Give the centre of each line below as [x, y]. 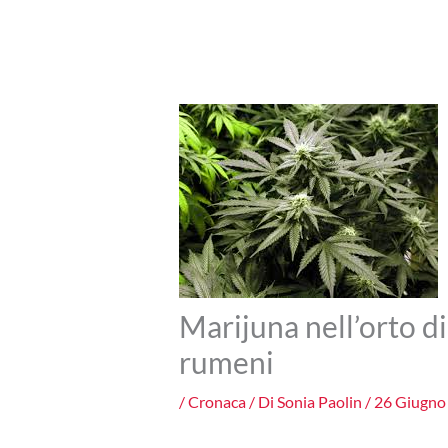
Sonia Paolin [320, 402]
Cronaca [216, 402]
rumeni [226, 362]
